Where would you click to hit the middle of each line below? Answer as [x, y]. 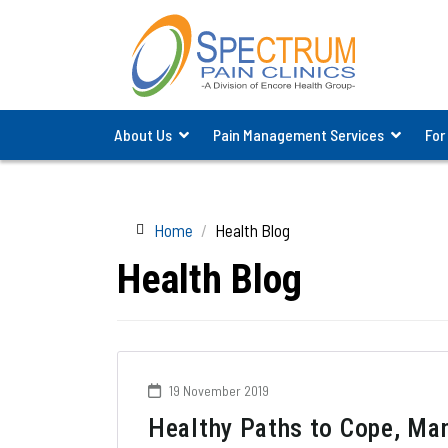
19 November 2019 [217, 390]
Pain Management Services [298, 134]
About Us [143, 134]
